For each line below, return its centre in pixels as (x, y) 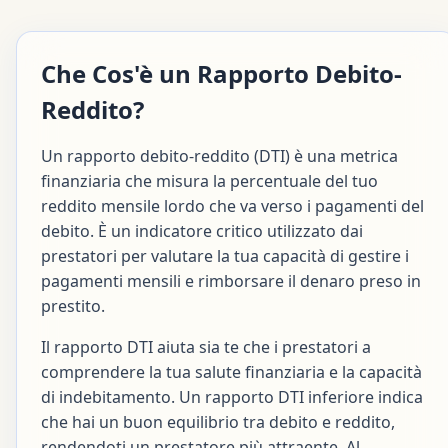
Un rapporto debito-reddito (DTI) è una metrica (219, 155)
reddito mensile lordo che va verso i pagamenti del (232, 205)
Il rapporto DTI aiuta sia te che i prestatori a (206, 346)
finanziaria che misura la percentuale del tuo (209, 180)
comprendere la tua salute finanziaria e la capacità (231, 371)
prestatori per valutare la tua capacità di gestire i (225, 255)
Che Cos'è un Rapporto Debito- (221, 73)
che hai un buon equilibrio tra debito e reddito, (218, 421)
